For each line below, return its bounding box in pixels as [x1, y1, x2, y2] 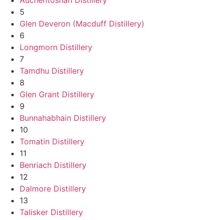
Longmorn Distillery [20, 42, 92, 52]
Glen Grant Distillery [20, 89, 94, 99]
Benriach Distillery [20, 160, 86, 170]
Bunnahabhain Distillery [20, 112, 106, 123]
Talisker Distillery [20, 207, 83, 217]
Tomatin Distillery [20, 136, 84, 146]
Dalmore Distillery [20, 183, 86, 193]
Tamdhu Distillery [20, 65, 84, 76]
